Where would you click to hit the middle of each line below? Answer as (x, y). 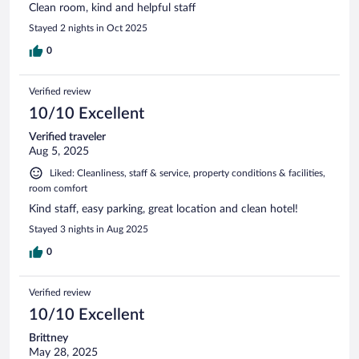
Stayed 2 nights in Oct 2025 (88, 28)
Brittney (48, 338)
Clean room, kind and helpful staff (112, 8)
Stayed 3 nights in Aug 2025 (89, 229)
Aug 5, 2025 (59, 151)
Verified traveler (67, 137)
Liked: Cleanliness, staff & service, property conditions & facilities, (188, 173)
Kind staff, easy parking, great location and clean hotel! (163, 209)
